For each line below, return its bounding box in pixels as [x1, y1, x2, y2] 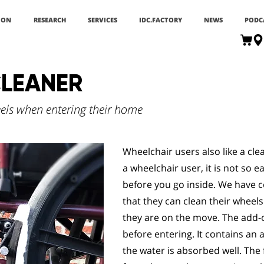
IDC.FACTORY [139, 15, 182, 24]
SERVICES [88, 15, 117, 24]
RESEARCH [34, 15, 66, 24]
